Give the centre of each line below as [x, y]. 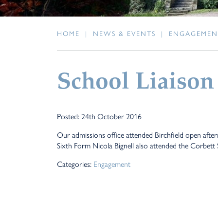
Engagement [112, 164]
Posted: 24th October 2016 [99, 116]
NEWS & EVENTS [124, 33]
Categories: [75, 164]
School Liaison [136, 83]
